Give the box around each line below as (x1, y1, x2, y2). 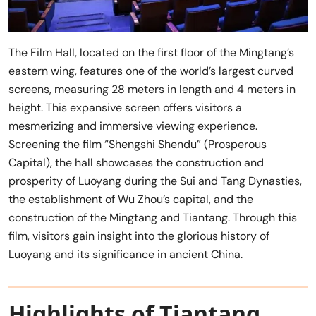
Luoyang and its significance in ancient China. (8, 246, 243, 262)
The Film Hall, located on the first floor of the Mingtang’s (8, 44, 294, 60)
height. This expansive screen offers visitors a (8, 99, 242, 115)
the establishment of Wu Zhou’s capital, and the (8, 191, 253, 207)
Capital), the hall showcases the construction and (8, 154, 264, 170)
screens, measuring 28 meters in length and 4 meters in (8, 81, 296, 97)
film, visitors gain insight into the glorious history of (8, 228, 269, 243)
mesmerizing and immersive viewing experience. (8, 118, 257, 133)
